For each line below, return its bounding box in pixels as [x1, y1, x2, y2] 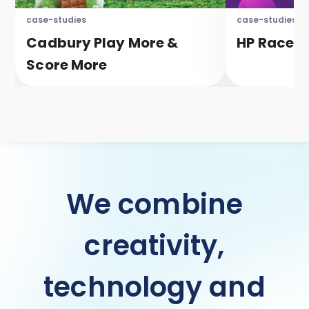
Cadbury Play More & [26, 33, 179, 53]
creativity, [84, 226, 225, 266]
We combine [66, 185, 243, 224]
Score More [26, 55, 108, 75]
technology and [43, 268, 266, 307]
